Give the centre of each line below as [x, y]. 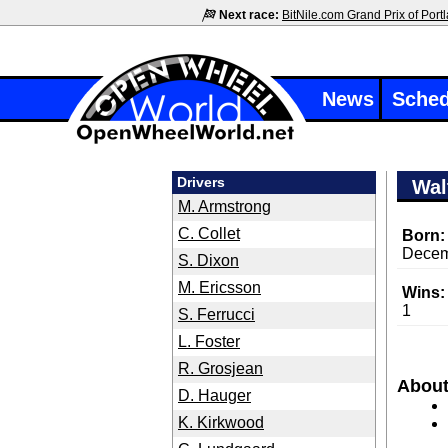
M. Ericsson [219, 287]
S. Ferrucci [216, 314]
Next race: [249, 15]
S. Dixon [208, 260]
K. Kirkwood [221, 422]
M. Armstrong [224, 206]
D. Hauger [214, 395]
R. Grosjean [220, 368]
